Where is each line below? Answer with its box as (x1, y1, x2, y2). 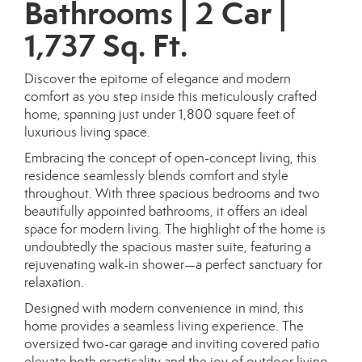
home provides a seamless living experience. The (24, 318, 304, 335)
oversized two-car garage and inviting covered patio (24, 335, 320, 353)
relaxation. (24, 274, 84, 292)
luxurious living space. (24, 124, 150, 141)
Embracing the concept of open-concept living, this (24, 149, 317, 167)
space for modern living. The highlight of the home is (24, 221, 326, 238)
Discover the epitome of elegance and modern (24, 70, 291, 88)
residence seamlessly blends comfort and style (24, 167, 288, 185)
